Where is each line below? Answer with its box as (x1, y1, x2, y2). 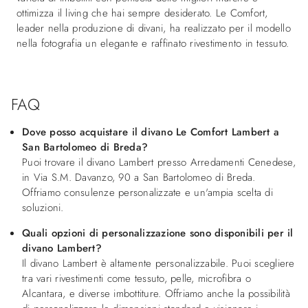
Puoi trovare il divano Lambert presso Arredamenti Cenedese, (22, 154, 296, 170)
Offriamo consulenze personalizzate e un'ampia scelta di (22, 184, 273, 200)
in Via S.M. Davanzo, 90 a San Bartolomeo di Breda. (22, 169, 256, 185)
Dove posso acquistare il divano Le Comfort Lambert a (22, 124, 279, 140)
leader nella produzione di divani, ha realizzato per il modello (16, 20, 291, 36)
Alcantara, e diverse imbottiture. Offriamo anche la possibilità (22, 285, 290, 301)
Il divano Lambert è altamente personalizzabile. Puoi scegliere (22, 255, 295, 271)
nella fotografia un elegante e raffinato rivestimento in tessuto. (16, 35, 289, 51)
